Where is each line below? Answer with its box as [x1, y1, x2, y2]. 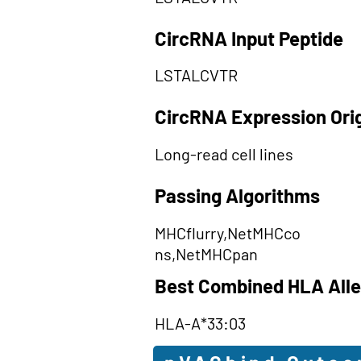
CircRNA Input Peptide [155, 27, 343, 50]
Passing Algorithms [155, 184, 320, 207]
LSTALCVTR [155, 65, 238, 85]
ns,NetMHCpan [155, 244, 258, 263]
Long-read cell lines [155, 144, 293, 164]
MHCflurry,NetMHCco [155, 223, 301, 243]
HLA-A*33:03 [155, 313, 246, 333]
